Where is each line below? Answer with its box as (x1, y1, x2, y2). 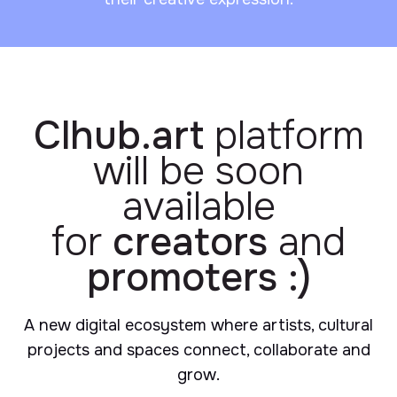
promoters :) (86, 253, 311, 303)
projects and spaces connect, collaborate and (27, 340, 370, 361)
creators (113, 217, 268, 268)
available (121, 182, 276, 232)
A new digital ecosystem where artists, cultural (24, 315, 373, 336)
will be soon (93, 146, 304, 197)
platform (203, 111, 364, 161)
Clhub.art (33, 111, 204, 161)
